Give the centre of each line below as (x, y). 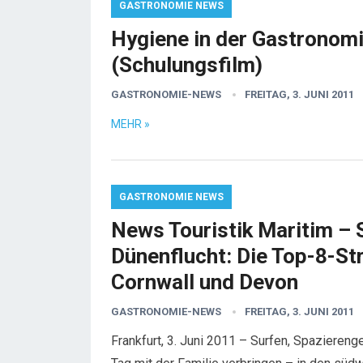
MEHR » (130, 124)
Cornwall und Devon (205, 282)
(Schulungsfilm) (187, 65)
